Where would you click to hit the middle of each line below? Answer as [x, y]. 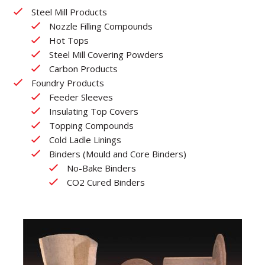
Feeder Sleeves [81, 97]
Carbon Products [83, 69]
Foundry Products [67, 83]
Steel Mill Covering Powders [106, 54]
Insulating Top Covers [93, 111]
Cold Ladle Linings [85, 140]
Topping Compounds [91, 125]
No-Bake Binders [101, 168]
